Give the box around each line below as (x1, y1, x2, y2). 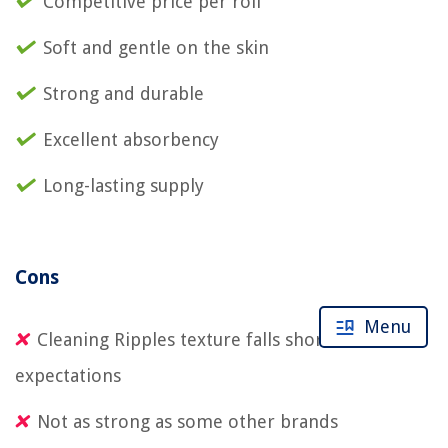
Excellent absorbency (43, 128, 219, 150)
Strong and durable (43, 82, 204, 104)
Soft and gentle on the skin (43, 36, 269, 58)
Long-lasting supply (43, 174, 204, 196)
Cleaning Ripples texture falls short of (37, 328, 353, 350)
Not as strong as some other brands (37, 410, 338, 432)
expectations (15, 364, 121, 386)
